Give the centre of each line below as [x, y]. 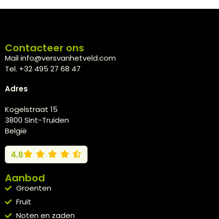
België [16, 131]
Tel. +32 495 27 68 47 [43, 68]
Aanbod [25, 178]
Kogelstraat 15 [31, 109]
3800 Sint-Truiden [37, 120]
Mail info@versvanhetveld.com [60, 58]
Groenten [33, 188]
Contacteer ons [44, 48]
